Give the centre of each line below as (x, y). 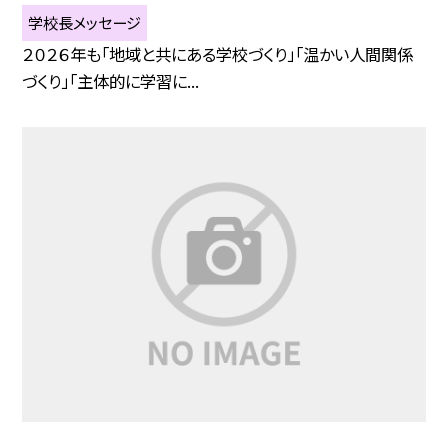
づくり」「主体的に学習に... (111, 81)
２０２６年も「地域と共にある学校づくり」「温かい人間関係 (218, 54)
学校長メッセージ (85, 22)
